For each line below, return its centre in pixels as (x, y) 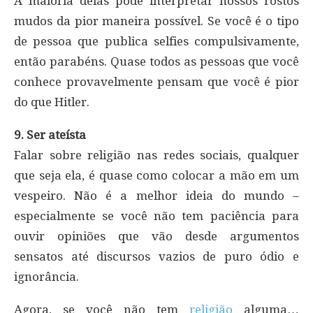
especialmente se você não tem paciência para (156, 216)
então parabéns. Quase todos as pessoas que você (156, 61)
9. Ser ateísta (50, 134)
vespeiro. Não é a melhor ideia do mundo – (156, 195)
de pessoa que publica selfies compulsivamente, (156, 41)
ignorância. (46, 276)
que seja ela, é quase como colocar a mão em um (156, 175)
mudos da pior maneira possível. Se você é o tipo (156, 21)
